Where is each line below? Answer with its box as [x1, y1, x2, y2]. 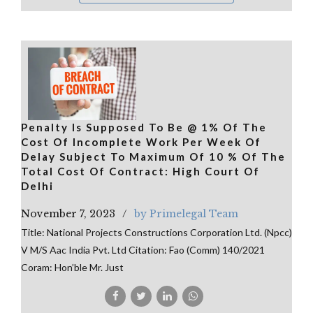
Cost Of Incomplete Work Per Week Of [21, 135, 261, 148]
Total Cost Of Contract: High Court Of [21, 164, 260, 177]
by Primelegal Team [134, 207, 238, 220]
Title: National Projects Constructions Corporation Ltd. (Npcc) [21, 226, 292, 238]
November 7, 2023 [21, 207, 115, 220]
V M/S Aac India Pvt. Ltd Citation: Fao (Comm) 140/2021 [21, 243, 265, 256]
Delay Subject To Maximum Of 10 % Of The [21, 150, 286, 163]
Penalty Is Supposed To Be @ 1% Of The [21, 120, 267, 133]
